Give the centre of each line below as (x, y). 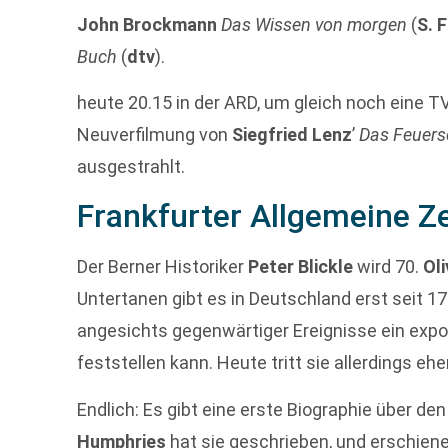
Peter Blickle (301, 267)
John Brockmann (147, 24)
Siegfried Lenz (292, 134)
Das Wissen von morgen (314, 24)
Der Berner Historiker (163, 267)
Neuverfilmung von (155, 134)
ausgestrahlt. (131, 166)
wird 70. (388, 267)
